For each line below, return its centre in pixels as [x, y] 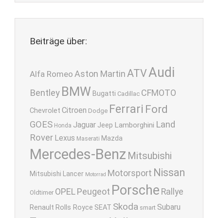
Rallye [172, 191]
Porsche [136, 190]
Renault [42, 207]
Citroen [74, 110]
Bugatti [104, 93]
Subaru [169, 207]
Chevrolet [45, 110]
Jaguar [84, 125]
